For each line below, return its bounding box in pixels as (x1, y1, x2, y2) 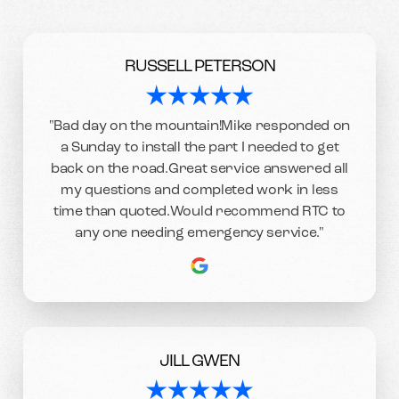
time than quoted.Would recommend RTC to (53, 205, 346, 220)
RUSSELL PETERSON (124, 59, 275, 77)
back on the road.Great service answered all (50, 162, 349, 177)
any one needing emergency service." (75, 226, 324, 241)
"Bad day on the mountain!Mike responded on (48, 119, 351, 134)
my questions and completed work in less (61, 183, 338, 199)
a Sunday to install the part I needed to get (60, 141, 339, 156)
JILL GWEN (159, 354, 240, 371)
